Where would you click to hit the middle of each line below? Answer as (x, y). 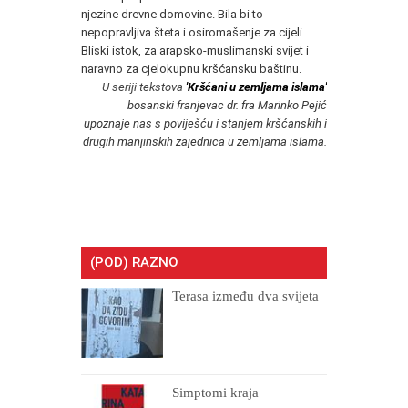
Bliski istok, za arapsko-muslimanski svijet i (195, 51)
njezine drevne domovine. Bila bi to (172, 15)
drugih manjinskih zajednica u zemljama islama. (205, 142)
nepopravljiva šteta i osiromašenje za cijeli (192, 33)
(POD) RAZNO (134, 263)
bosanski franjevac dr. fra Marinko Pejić (227, 106)
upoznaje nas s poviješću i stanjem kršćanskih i (205, 124)
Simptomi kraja (215, 393)
